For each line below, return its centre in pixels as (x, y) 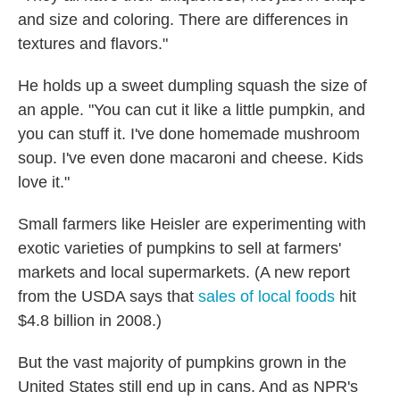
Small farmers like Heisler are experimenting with (192, 225)
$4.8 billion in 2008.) (90, 321)
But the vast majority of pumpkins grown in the (182, 363)
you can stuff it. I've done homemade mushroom (189, 134)
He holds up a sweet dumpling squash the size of (192, 86)
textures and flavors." (93, 44)
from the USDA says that (108, 297)
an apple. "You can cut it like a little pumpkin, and (192, 110)
